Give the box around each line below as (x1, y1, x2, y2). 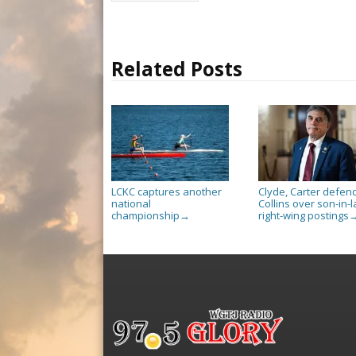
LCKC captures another (111, 184, 222, 199)
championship (111, 208, 180, 223)
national (111, 196, 151, 211)
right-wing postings (257, 208, 349, 223)
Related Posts (111, 56, 242, 83)
